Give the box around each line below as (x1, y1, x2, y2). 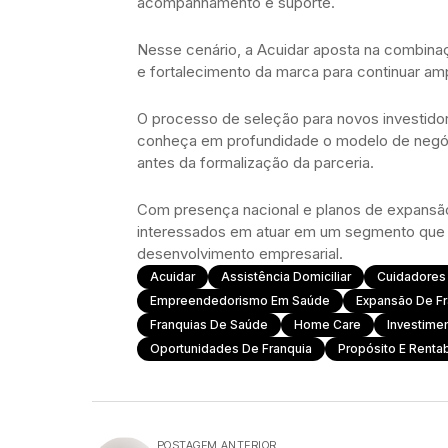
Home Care (294, 317, 361, 333)
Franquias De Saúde (150, 317, 268, 333)
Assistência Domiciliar (221, 269, 351, 285)
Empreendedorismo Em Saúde (150, 293, 330, 309)
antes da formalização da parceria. (137, 153, 374, 173)
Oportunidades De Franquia (150, 341, 312, 357)
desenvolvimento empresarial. (137, 244, 343, 264)
